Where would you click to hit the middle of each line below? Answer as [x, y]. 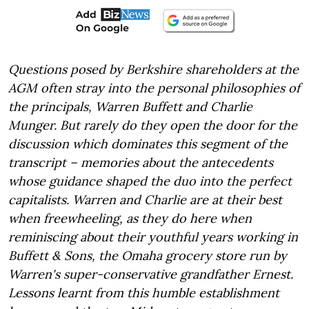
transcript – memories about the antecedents [141, 162]
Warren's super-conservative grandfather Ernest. [151, 274]
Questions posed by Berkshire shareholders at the [153, 69]
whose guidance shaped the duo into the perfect [150, 181]
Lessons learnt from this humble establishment [144, 292]
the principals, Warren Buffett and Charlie [130, 106]
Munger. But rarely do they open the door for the [153, 125]
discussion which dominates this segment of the [148, 143]
